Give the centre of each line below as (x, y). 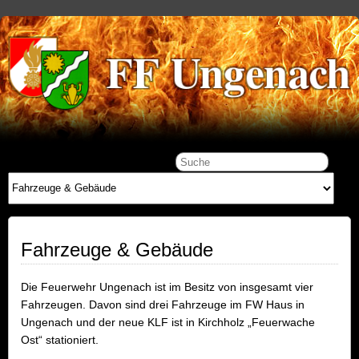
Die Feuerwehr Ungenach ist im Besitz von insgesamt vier (167, 286)
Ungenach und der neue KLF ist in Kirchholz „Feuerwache (168, 322)
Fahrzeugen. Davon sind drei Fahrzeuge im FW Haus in (163, 304)
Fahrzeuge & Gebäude (117, 249)
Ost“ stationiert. (60, 339)
